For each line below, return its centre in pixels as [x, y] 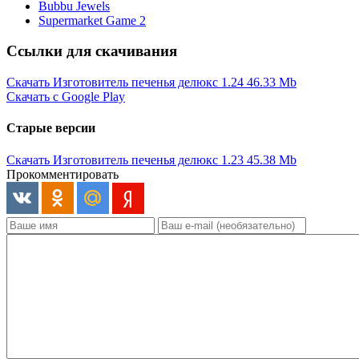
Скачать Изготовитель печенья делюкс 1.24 [127, 83]
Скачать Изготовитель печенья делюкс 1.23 [127, 159]
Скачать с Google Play [66, 97]
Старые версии [51, 128]
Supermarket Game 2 [92, 20]
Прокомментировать [63, 174]
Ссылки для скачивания [92, 51]
